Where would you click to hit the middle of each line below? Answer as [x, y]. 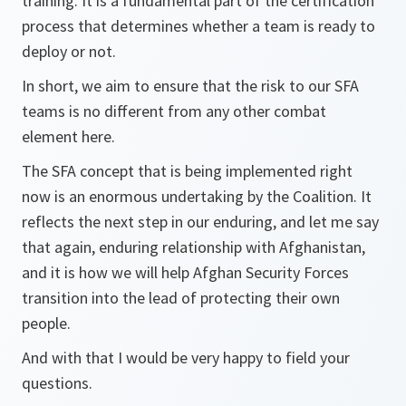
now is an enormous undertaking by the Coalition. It [197, 196]
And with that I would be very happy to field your [186, 358]
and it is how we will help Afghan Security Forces [185, 272]
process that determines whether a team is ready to [198, 26]
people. [46, 323]
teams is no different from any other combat [174, 111]
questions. [57, 383]
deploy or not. [69, 51]
